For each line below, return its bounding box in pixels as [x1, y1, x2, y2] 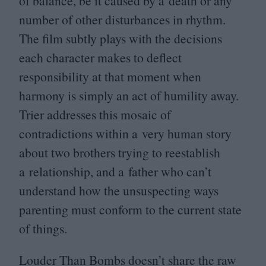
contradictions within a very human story [19, 124, 232, 142]
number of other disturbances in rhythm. [19, 10, 226, 28]
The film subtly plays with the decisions [19, 29, 222, 47]
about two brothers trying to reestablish [19, 143, 220, 161]
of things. [19, 219, 67, 237]
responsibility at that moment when [19, 67, 201, 85]
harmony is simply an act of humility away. [19, 86, 239, 104]
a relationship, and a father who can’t [19, 162, 211, 180]
